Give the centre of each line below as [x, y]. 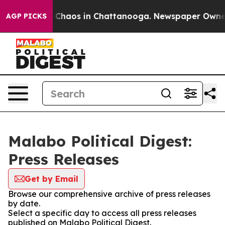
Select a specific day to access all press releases [102, 213]
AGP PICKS [26, 16]
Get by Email [51, 179]
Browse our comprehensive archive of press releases [109, 194]
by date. [24, 203]
